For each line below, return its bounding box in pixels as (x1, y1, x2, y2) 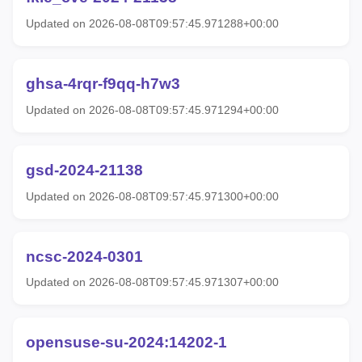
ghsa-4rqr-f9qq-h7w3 (26, 75, 180, 93)
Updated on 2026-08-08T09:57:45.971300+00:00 (26, 189, 279, 203)
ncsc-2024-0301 (26, 247, 143, 265)
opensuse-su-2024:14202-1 (26, 334, 227, 351)
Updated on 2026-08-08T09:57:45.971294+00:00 (26, 103, 279, 116)
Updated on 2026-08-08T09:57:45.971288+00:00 (26, 17, 279, 31)
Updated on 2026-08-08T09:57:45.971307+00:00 (26, 276, 279, 289)
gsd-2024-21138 (26, 161, 143, 179)
